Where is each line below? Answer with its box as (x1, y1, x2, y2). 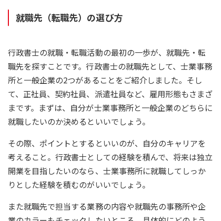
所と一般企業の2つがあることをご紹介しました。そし (8, 74, 203, 86)
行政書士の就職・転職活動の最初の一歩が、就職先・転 (8, 46, 206, 59)
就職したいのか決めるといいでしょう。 (8, 115, 150, 128)
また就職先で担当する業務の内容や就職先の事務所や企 (8, 200, 206, 213)
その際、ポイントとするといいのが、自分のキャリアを (8, 137, 206, 149)
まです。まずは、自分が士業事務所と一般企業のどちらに (8, 102, 213, 114)
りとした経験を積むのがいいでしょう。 (8, 179, 150, 191)
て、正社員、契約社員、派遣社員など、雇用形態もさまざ (8, 88, 213, 100)
